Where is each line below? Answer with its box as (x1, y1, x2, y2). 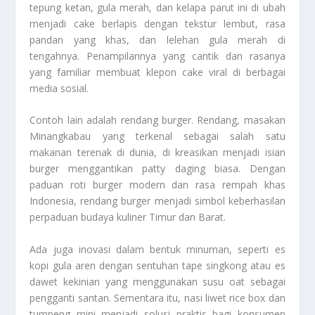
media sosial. (30, 82, 89, 96)
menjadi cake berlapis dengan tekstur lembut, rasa (30, 17, 285, 31)
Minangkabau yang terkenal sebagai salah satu (30, 129, 285, 143)
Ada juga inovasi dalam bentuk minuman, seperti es (30, 242, 285, 256)
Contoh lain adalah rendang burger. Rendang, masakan (30, 113, 285, 127)
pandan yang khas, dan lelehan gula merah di (30, 33, 285, 47)
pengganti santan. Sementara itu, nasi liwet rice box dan (30, 290, 285, 304)
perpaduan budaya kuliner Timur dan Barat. (30, 210, 226, 224)
